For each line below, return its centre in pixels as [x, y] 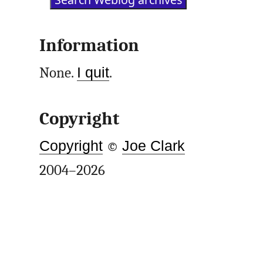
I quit [93, 73]
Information [90, 45]
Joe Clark [154, 146]
